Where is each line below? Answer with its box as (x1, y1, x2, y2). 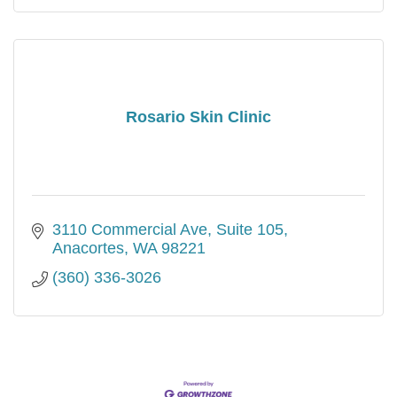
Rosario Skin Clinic (126, 108, 271, 127)
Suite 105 (215, 220, 284, 238)
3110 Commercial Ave (51, 220, 207, 238)
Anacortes (51, 238, 124, 257)
